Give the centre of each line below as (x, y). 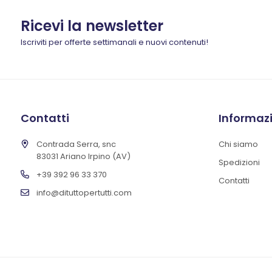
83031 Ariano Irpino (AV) (83, 156)
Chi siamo (239, 144)
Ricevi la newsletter (92, 26)
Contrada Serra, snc (76, 144)
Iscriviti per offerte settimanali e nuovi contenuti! (114, 42)
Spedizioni (240, 162)
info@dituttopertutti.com (84, 193)
